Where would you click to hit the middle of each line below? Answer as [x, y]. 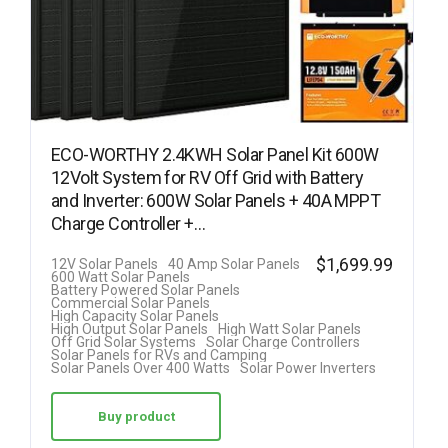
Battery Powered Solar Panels [145, 290]
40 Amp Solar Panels [234, 264]
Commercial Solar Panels [130, 303]
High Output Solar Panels [129, 329]
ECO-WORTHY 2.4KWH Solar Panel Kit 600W [215, 155]
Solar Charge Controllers [283, 342]
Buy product [136, 417]
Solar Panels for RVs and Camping [159, 355]
